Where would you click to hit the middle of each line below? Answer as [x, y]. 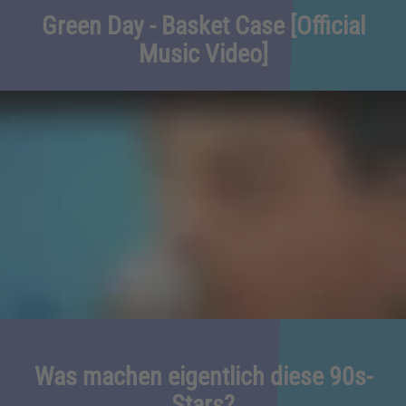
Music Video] [203, 53]
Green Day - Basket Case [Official [203, 25]
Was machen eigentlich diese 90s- [203, 376]
